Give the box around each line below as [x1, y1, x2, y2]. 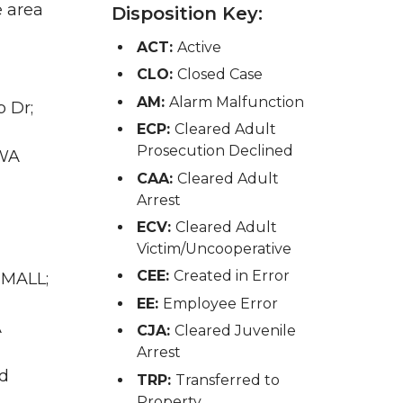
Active [176, 39, 221, 56]
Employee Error [162, 294, 278, 312]
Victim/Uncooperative [136, 239, 291, 257]
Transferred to [175, 371, 280, 389]
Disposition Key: [112, 3, 264, 24]
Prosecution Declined [136, 142, 293, 160]
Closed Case [176, 66, 263, 84]
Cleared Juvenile [174, 322, 296, 340]
